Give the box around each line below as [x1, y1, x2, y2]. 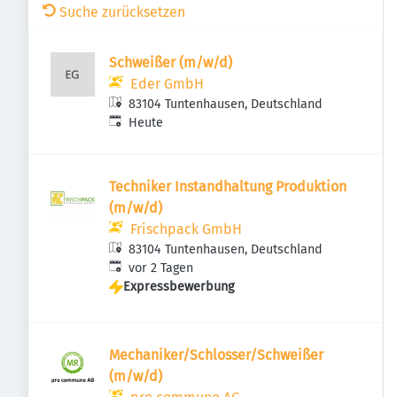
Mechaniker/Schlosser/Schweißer [109, 346, 323, 363]
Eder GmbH [130, 75, 204, 92]
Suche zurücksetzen [59, 4, 185, 20]
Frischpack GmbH [130, 221, 242, 237]
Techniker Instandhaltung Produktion [109, 178, 346, 195]
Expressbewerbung [123, 279, 234, 294]
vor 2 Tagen [128, 261, 194, 276]
